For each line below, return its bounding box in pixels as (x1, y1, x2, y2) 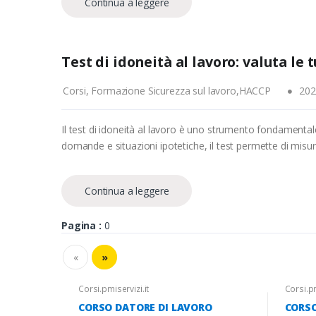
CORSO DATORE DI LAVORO (78, 300, 212, 314)
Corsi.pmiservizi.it (78, 282, 150, 295)
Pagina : (61, 218, 102, 232)
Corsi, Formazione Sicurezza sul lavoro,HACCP (63, 84, 271, 98)
